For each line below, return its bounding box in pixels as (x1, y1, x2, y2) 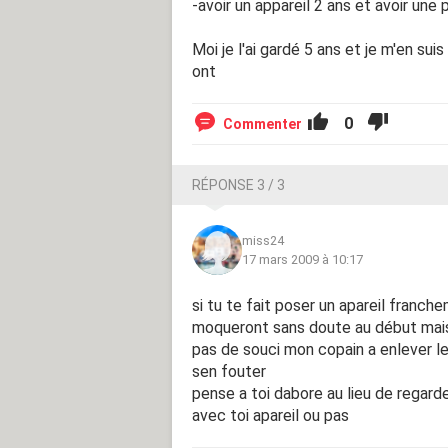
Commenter (223, 115, 302, 132)
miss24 (242, 232, 284, 248)
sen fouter (192, 361, 266, 381)
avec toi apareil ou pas (192, 405, 349, 425)
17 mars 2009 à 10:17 (242, 251, 363, 267)
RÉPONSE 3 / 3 (192, 176, 285, 193)
